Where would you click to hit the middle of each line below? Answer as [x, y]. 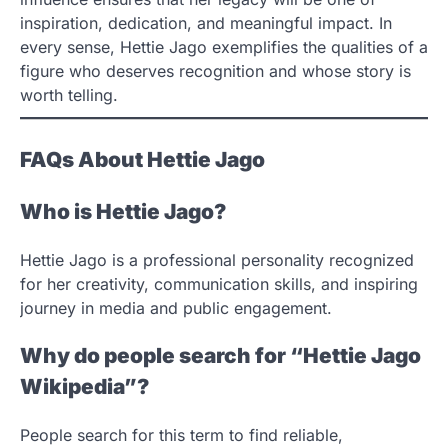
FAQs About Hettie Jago [142, 160]
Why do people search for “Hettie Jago [220, 356]
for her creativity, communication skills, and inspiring [219, 283]
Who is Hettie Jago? [123, 211]
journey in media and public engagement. [176, 307]
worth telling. [69, 95]
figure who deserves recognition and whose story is [215, 71]
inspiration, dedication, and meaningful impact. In [206, 23]
